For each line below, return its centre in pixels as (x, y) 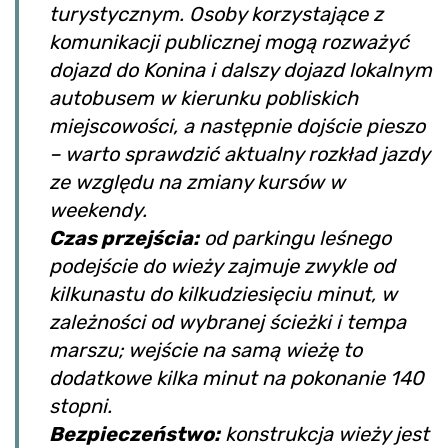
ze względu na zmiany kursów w (197, 182)
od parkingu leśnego (295, 238)
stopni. (80, 406)
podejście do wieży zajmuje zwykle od (222, 266)
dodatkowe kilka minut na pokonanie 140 (236, 378)
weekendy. (98, 210)
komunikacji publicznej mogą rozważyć (229, 42)
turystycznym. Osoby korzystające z (216, 14)
